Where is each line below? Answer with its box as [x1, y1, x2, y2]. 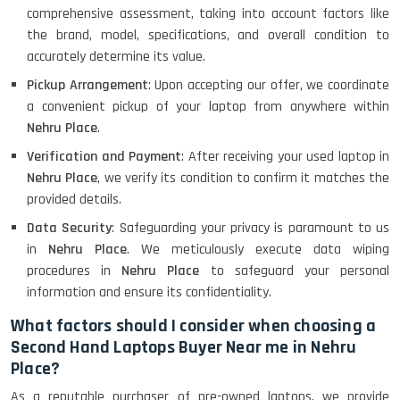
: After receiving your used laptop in [181, 147, 389, 167]
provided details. [27, 190, 125, 210]
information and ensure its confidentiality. [27, 283, 271, 303]
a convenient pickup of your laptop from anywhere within [27, 97, 389, 117]
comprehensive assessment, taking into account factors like [27, 4, 389, 24]
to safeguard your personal [210, 262, 390, 281]
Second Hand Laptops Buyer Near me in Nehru [11, 336, 357, 360]
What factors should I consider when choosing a [11, 314, 377, 338]
